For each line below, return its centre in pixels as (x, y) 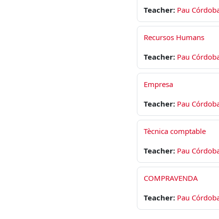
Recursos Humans (174, 37)
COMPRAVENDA (171, 178)
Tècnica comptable (175, 131)
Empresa (158, 84)
